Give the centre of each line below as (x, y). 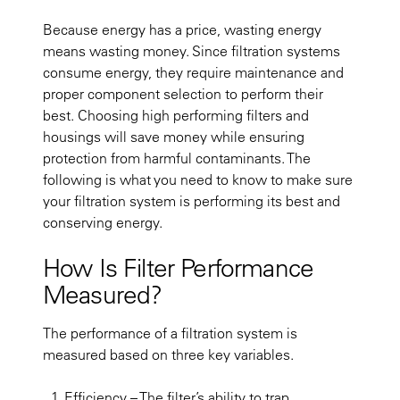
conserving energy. (103, 223)
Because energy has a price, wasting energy (182, 30)
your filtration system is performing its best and (192, 201)
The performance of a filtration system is (170, 333)
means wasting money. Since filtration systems (192, 51)
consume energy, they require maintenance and (193, 73)
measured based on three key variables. (168, 355)
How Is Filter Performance (179, 268)
